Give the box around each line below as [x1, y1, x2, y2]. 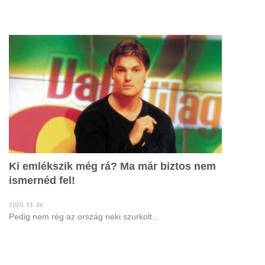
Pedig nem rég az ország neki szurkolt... [9, 212, 159, 221]
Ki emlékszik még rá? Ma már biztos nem [9, 160, 216, 172]
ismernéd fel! [9, 174, 75, 186]
